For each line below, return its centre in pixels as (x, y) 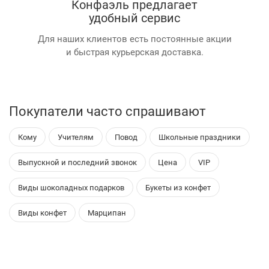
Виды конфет (42, 212)
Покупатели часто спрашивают (107, 110)
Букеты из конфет (178, 187)
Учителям (76, 137)
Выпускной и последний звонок (77, 162)
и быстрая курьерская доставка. (134, 51)
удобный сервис (134, 17)
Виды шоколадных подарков (71, 187)
